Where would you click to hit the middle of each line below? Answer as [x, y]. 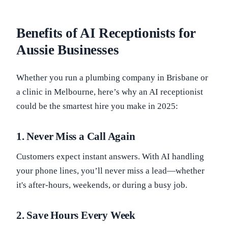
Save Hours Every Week [81, 215]
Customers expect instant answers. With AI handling [110, 156]
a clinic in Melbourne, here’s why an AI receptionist [110, 92]
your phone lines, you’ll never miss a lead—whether [110, 171]
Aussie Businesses [68, 50]
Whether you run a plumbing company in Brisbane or [112, 78]
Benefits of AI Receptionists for [106, 33]
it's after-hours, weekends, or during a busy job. [102, 185]
